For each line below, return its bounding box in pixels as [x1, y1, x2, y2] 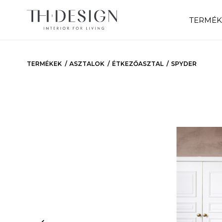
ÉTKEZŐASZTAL [111, 60, 164, 67]
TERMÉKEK [26, 60, 62, 67]
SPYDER [170, 60, 197, 67]
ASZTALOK [69, 60, 105, 67]
